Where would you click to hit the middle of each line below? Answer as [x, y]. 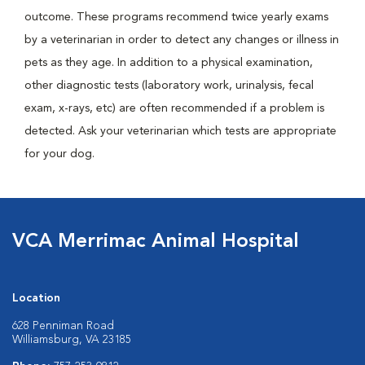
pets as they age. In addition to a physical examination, [169, 63]
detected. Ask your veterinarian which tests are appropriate [180, 131]
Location [36, 298]
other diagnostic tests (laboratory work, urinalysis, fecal [169, 86]
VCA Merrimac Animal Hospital [156, 242]
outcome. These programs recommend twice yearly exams [176, 17]
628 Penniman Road [63, 326]
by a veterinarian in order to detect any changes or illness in [182, 40]
